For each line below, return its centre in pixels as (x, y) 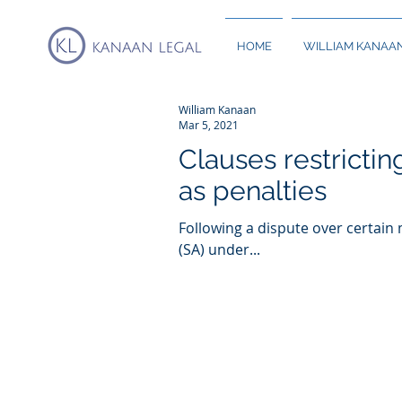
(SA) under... (219, 249)
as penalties (253, 191)
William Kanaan (217, 109)
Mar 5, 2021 (209, 125)
